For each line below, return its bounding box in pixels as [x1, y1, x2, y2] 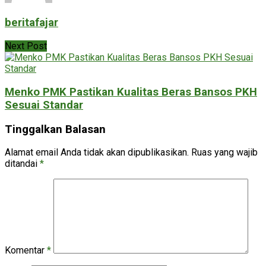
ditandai [5, 158, 40, 170]
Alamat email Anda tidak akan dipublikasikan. [5, 147, 189, 159]
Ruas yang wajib [191, 147, 258, 159]
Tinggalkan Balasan [5, 122, 106, 136]
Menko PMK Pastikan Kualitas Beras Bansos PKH [5, 85, 257, 99]
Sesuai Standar [5, 98, 83, 112]
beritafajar [5, 16, 58, 30]
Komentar [5, 245, 47, 256]
